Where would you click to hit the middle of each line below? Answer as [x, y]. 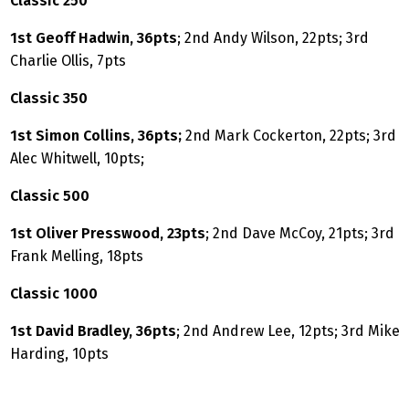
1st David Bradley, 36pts [93, 330]
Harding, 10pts [59, 353]
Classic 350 [49, 98]
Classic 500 [50, 195]
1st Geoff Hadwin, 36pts [94, 37]
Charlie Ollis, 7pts [68, 60]
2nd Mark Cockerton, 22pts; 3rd [291, 135]
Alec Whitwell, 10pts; [77, 158]
